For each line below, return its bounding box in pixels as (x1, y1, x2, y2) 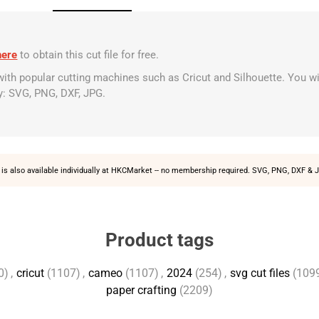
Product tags (105, 229, 214, 251)
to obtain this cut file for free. (20, 48, 159, 61)
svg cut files (229, 266, 290, 280)
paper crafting (106, 283, 177, 297)
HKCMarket (110, 165, 152, 175)
